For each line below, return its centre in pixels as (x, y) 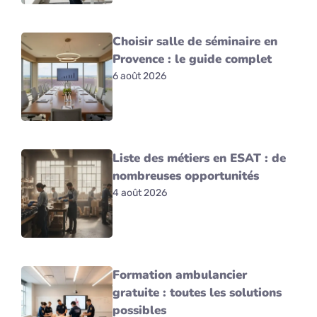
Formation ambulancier (180, 275)
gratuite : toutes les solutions (197, 292)
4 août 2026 (140, 192)
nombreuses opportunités (186, 175)
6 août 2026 (140, 76)
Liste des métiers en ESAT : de (200, 158)
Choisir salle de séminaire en (195, 41)
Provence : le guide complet (192, 59)
